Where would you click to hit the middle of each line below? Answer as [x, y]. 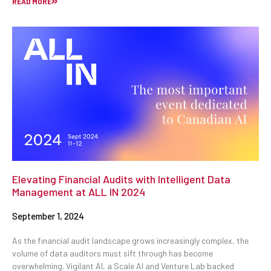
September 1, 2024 [48, 216]
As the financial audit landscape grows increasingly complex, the [130, 241]
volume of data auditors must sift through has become [113, 253]
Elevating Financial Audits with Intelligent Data [121, 179]
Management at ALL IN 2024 [79, 192]
